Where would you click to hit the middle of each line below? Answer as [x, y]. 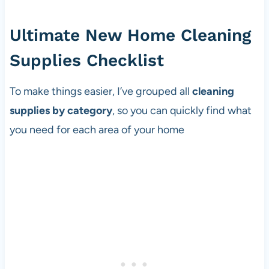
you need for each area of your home [97, 130]
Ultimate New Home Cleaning [130, 35]
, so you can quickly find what [182, 111]
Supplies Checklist [86, 61]
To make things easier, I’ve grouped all [99, 92]
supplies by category [61, 111]
